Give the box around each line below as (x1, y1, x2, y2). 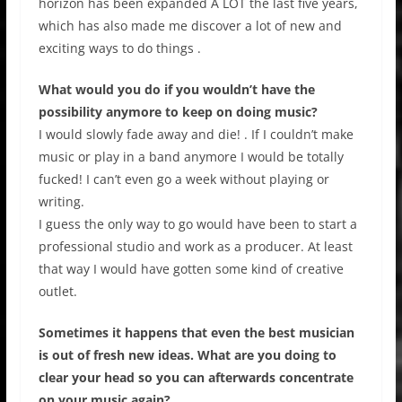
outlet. (38, 282, 77, 300)
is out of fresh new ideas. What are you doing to (38, 345, 336, 363)
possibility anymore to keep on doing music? (38, 102, 318, 120)
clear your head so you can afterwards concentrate (38, 368, 354, 386)
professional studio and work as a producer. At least (38, 237, 353, 255)
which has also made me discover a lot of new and (38, 16, 342, 34)
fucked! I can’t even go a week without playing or (38, 170, 329, 188)
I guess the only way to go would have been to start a (38, 214, 357, 232)
